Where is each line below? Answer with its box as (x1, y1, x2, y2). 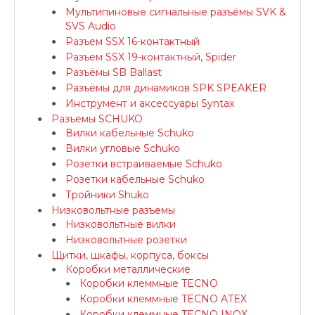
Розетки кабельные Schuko (65, 173, 205, 186)
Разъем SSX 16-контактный (65, 35, 200, 48)
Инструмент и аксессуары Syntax (65, 97, 234, 110)
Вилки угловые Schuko (65, 142, 180, 155)
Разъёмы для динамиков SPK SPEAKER (65, 82, 266, 94)
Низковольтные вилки (65, 218, 176, 231)
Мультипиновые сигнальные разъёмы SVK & (65, 6, 286, 18)
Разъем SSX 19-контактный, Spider (65, 51, 236, 63)
